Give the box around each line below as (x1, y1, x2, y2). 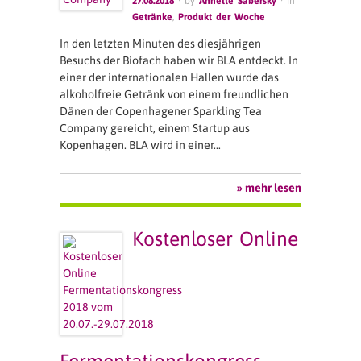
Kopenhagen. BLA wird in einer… (60, 138, 221, 151)
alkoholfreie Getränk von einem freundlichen (60, 87, 288, 101)
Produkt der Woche (178, 11, 266, 23)
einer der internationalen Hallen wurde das (60, 70, 279, 84)
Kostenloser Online (132, 227, 299, 251)
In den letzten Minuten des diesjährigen (60, 36, 261, 50)
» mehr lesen (237, 180, 301, 194)
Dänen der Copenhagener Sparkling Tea (60, 104, 262, 118)
